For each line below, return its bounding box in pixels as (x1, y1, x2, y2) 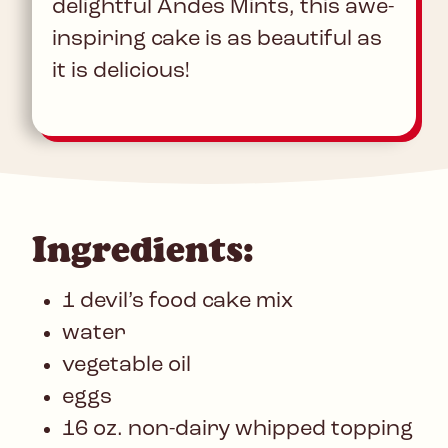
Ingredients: (32, 228, 254, 271)
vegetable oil (62, 354, 191, 378)
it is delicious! (52, 60, 190, 84)
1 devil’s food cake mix (62, 290, 293, 314)
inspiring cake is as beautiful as (52, 28, 382, 52)
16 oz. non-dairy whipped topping (62, 418, 413, 442)
